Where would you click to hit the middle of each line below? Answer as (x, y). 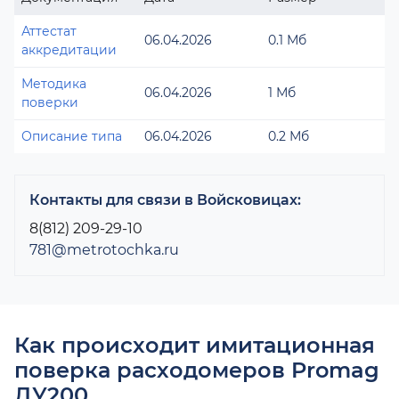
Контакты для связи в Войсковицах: (165, 200)
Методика (54, 84)
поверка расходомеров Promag (197, 370)
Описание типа (72, 136)
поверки (50, 102)
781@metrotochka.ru (104, 250)
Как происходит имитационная (195, 345)
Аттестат (49, 31)
